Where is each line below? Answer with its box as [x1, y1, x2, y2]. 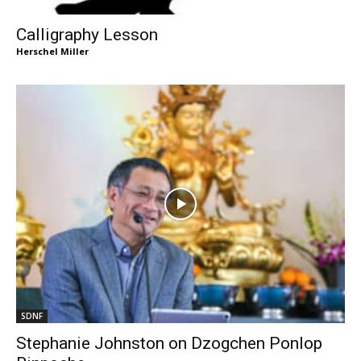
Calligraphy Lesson [16, 25, 158, 45]
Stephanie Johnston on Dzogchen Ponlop [16, 334, 322, 354]
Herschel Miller [16, 45, 89, 58]
